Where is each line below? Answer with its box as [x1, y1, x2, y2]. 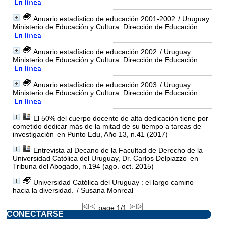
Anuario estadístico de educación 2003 [33, 80, 157, 89]
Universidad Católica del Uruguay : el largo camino [33, 178, 194, 186]
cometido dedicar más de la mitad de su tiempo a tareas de [12, 122, 201, 130]
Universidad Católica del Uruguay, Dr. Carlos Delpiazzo [12, 154, 187, 162]
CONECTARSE [7, 209, 64, 218]
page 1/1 [96, 203, 129, 212]
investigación [12, 130, 54, 138]
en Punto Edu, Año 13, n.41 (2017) [57, 130, 168, 138]
